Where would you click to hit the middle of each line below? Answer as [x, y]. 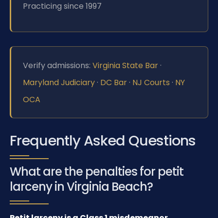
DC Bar [114, 82]
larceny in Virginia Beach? [81, 187]
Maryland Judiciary [59, 82]
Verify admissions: [58, 65]
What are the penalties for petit [97, 172]
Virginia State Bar [125, 65]
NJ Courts [151, 82]
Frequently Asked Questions [103, 141]
